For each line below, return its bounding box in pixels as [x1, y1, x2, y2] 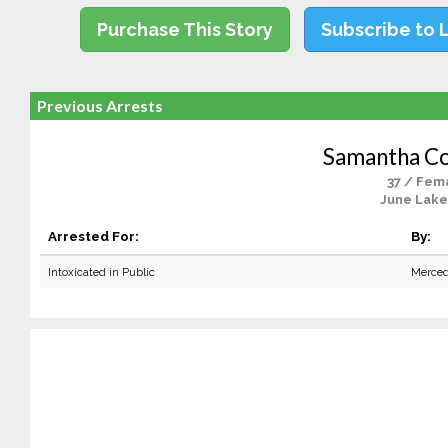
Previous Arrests [36, 96, 163, 115]
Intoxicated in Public [47, 265, 155, 279]
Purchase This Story [97, 19, 274, 40]
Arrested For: [47, 228, 139, 244]
